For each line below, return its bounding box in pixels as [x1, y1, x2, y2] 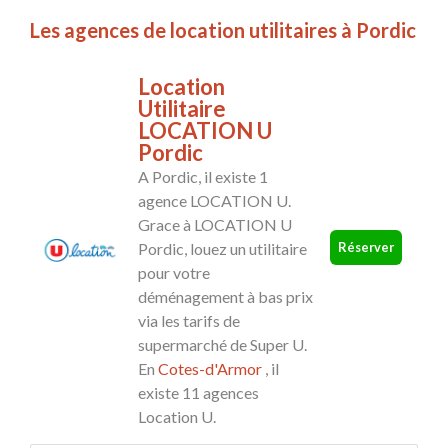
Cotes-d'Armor [158, 359, 262, 379]
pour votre [138, 263, 210, 283]
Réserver [338, 238, 394, 255]
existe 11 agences [138, 383, 259, 403]
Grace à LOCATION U [138, 215, 292, 235]
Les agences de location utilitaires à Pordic [30, 18, 416, 43]
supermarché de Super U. [138, 335, 307, 355]
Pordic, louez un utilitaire [138, 239, 307, 259]
